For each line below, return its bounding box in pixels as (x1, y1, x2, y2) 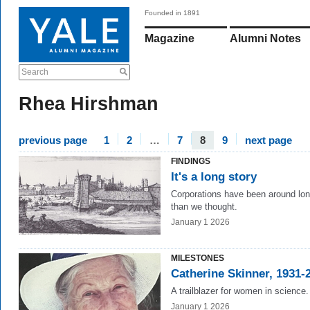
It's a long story (171, 170, 257, 183)
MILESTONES (171, 253, 224, 263)
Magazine (145, 33, 194, 44)
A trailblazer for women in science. (171, 286, 309, 296)
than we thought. (171, 201, 237, 212)
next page (245, 134, 292, 146)
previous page (19, 134, 87, 146)
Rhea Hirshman (19, 93, 158, 114)
